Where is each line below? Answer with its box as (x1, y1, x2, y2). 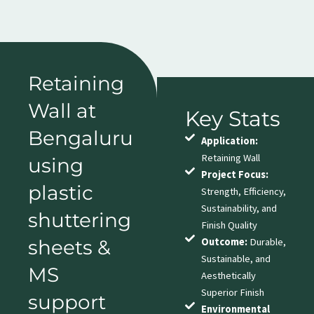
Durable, (247, 235, 286, 249)
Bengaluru (28, 126, 133, 151)
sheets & (28, 235, 111, 260)
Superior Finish (200, 286, 264, 299)
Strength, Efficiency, (200, 185, 286, 198)
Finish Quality (200, 219, 257, 232)
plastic (28, 181, 93, 205)
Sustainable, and (200, 252, 271, 266)
